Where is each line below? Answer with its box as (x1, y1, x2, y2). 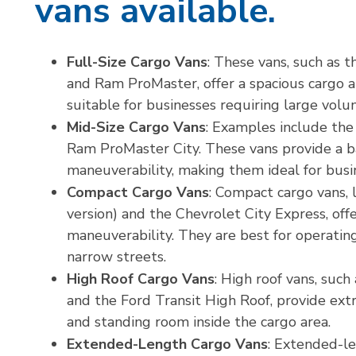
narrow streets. (67, 247, 166, 266)
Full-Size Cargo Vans (67, 52, 207, 72)
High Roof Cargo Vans (67, 269, 215, 288)
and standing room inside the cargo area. (67, 312, 331, 331)
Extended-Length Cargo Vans (67, 335, 268, 354)
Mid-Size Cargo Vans (67, 118, 206, 137)
